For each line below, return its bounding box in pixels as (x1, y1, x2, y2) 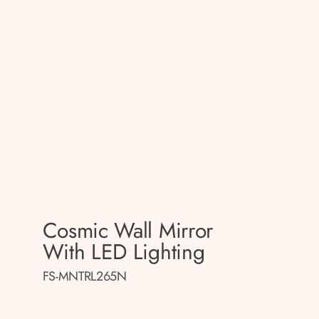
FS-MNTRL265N (42, 267, 127, 286)
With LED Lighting (42, 236, 205, 267)
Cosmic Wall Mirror (42, 215, 214, 246)
